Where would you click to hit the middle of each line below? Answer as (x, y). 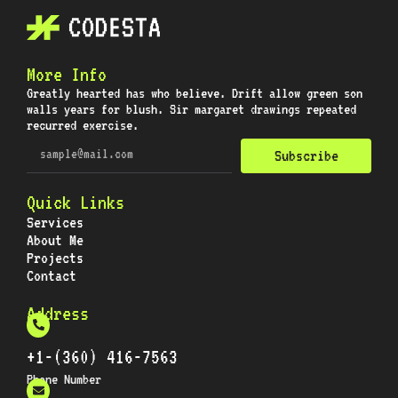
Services (55, 223)
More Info (67, 75)
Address (58, 314)
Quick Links (76, 203)
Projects (55, 258)
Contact (52, 276)
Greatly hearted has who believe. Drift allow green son (195, 94)
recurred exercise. (83, 126)
